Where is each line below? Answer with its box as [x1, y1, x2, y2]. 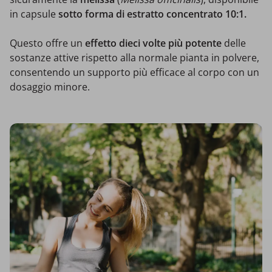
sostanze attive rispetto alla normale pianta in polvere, [10, 50, 259, 64]
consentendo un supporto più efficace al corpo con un [10, 65, 259, 79]
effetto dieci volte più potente [85, 36, 222, 50]
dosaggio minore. [10, 80, 90, 93]
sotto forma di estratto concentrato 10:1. [58, 7, 246, 21]
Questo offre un [10, 36, 85, 50]
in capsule [10, 7, 58, 21]
